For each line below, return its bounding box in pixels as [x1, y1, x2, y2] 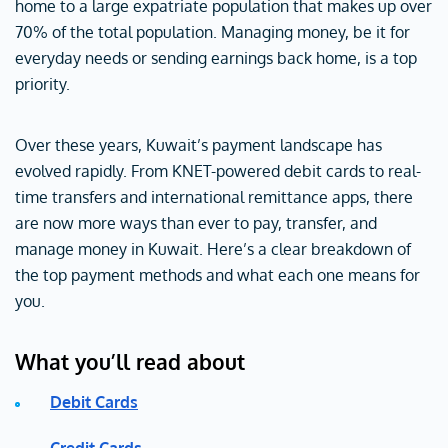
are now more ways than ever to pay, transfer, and [15, 213, 377, 233]
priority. [15, 74, 70, 94]
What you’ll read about [15, 348, 245, 375]
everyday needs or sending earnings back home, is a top [15, 48, 417, 68]
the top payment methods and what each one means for [15, 265, 420, 285]
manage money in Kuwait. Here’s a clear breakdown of [15, 239, 411, 259]
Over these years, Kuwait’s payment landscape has [15, 135, 382, 155]
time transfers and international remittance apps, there [15, 187, 413, 207]
